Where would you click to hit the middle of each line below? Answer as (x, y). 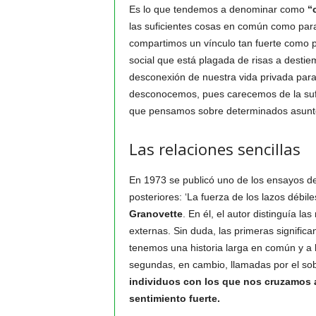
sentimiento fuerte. (174, 298)
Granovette (156, 214)
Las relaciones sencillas (214, 149)
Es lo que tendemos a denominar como (218, 9)
